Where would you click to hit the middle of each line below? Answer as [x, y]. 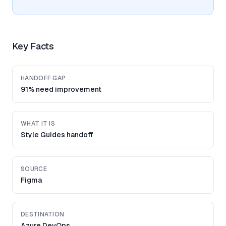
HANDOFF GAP [43, 78]
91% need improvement [61, 89]
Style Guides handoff [57, 135]
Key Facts [33, 46]
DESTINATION [43, 214]
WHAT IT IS [38, 124]
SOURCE [34, 169]
